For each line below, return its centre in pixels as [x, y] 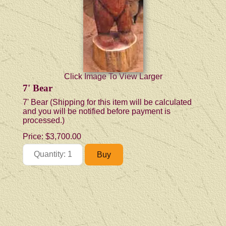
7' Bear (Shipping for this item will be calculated [107, 102]
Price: [34, 136]
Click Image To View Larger [113, 76]
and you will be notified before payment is [97, 111]
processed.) [44, 120]
